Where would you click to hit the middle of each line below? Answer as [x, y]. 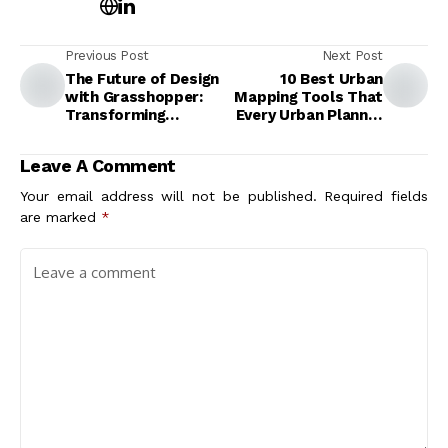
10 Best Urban [331, 79]
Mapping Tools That [308, 97]
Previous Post [107, 55]
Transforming [115, 115]
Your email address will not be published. [168, 196]
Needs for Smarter [313, 133]
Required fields [376, 196]
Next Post [352, 55]
